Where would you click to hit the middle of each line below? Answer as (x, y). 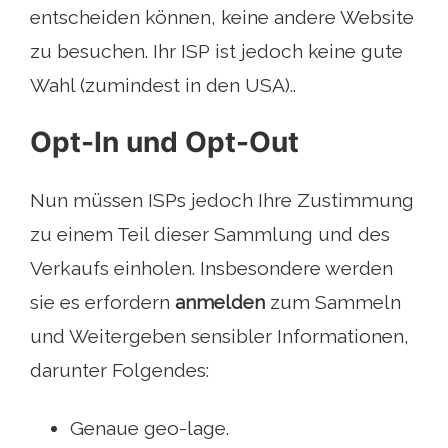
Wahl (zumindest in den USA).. (163, 85)
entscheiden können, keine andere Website (222, 17)
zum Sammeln (333, 302)
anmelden (220, 302)
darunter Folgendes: (119, 370)
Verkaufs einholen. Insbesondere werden (211, 268)
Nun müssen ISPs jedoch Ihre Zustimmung (222, 200)
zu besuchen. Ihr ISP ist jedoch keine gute (216, 51)
